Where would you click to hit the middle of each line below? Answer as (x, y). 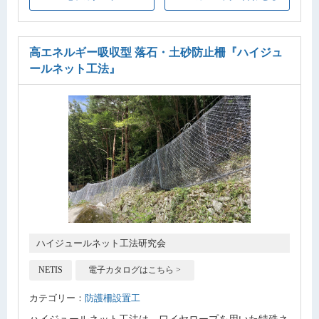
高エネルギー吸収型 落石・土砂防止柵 (127, 53)
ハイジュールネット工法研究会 (101, 243)
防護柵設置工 (113, 298)
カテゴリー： (57, 298)
